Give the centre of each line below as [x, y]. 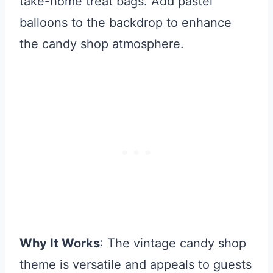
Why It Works [60, 243]
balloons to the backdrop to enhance [126, 23]
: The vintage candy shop [173, 243]
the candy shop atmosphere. [102, 44]
